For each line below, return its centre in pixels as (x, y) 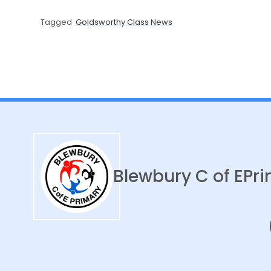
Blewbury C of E (178, 177)
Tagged (57, 22)
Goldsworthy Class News (124, 22)
